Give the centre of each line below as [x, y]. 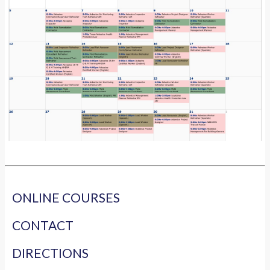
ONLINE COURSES [66, 197]
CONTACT [43, 225]
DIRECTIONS [50, 253]
